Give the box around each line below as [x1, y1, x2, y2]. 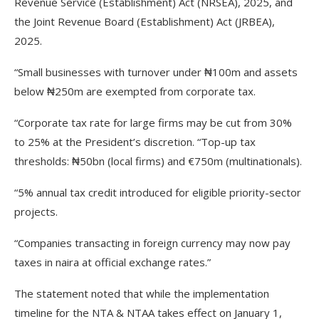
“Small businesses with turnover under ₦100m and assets [14, 65, 298, 79]
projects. [14, 204, 58, 219]
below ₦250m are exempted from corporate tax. [14, 84, 256, 98]
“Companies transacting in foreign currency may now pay [14, 236, 291, 250]
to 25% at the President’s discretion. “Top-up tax [14, 135, 256, 149]
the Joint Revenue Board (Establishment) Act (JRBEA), [14, 14, 275, 28]
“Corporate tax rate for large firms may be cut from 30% [14, 115, 292, 130]
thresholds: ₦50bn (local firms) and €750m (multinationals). [14, 154, 302, 168]
